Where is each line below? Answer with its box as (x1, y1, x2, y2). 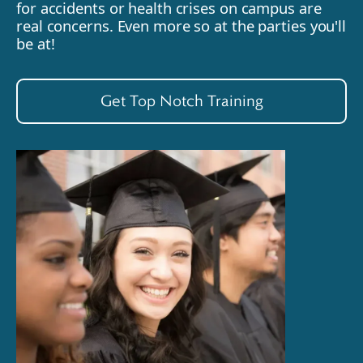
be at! (16, 32, 55, 53)
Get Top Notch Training (100, 92, 263, 109)
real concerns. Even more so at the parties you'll (16, 15, 347, 36)
